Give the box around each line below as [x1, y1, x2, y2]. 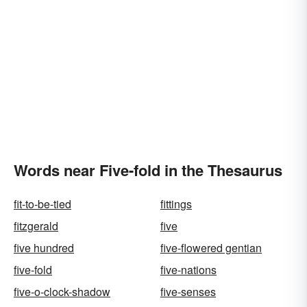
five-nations [160, 262, 217, 278]
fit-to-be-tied [14, 196, 71, 212]
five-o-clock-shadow [14, 284, 110, 299]
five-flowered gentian [160, 240, 262, 256]
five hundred [14, 240, 74, 256]
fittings [160, 196, 192, 212]
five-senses [160, 284, 216, 299]
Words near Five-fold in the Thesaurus [14, 159, 282, 181]
